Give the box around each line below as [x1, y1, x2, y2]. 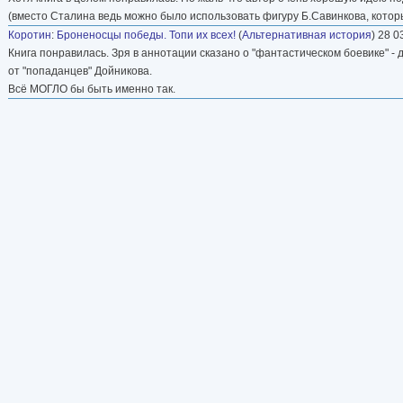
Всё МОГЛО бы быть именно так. [8, 82, 175, 95]
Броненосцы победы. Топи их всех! [57, 28, 236, 41]
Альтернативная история [242, 28, 372, 41]
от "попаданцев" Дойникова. [8, 64, 152, 77]
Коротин [8, 28, 51, 41]
